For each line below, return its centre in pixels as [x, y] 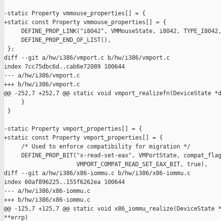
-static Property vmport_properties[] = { [73, 129]
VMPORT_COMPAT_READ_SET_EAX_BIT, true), [106, 165]
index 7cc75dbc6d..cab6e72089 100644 [64, 67]
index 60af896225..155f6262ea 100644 [64, 182]
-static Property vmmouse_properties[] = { [75, 14]
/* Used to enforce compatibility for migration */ [97, 147]
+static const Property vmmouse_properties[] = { [85, 22]
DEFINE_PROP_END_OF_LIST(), [57, 40]
